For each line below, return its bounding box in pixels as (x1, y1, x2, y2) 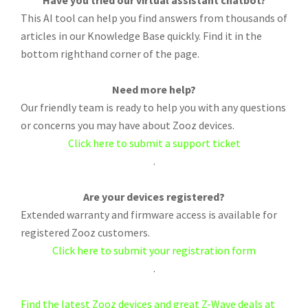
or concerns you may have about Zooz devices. (21, 118, 234, 133)
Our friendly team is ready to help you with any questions (21, 100, 286, 115)
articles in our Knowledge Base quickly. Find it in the (21, 29, 262, 43)
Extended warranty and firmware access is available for (21, 208, 277, 222)
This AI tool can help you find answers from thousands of (21, 11, 287, 25)
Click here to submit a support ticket (67, 136, 241, 151)
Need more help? (112, 82, 196, 97)
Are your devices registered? (83, 190, 225, 204)
